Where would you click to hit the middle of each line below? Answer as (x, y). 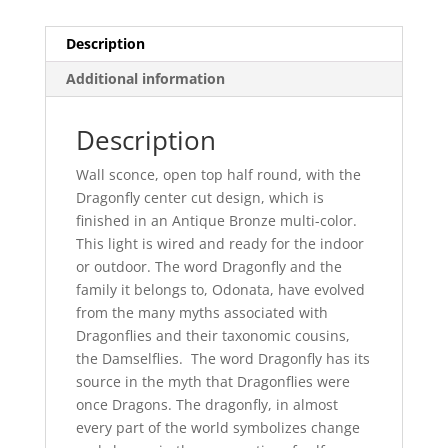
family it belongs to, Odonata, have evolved (220, 289)
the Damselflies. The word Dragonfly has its (222, 358)
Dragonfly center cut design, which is (199, 197)
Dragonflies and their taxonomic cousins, (212, 335)
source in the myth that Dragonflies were (212, 381)
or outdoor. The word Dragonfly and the (208, 266)
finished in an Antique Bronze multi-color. (216, 220)
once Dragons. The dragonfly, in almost (206, 404)
